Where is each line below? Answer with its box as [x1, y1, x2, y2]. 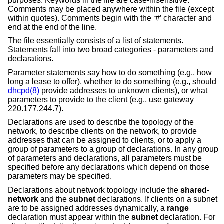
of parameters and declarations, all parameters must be [8, 154, 202, 163]
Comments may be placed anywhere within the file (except [8, 4, 214, 13]
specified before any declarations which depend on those [8, 163, 209, 172]
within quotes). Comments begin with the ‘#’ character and [8, 13, 212, 22]
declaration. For [158, 213, 215, 222]
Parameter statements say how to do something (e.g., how [8, 68, 212, 77]
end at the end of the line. [8, 22, 97, 31]
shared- [180, 186, 209, 195]
